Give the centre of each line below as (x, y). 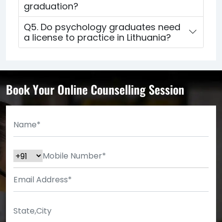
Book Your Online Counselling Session (95, 89)
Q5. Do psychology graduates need (102, 27)
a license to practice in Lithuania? (97, 37)
